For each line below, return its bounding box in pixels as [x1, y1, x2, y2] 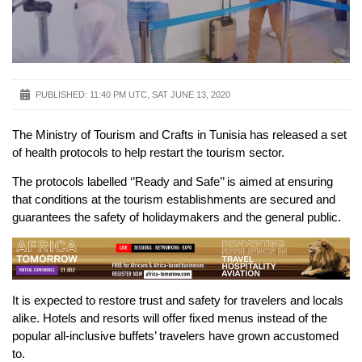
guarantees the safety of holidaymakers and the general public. [12, 210, 341, 225]
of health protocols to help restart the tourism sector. [12, 145, 284, 159]
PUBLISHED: [36, 89, 87, 99]
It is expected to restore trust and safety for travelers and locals [12, 293, 343, 307]
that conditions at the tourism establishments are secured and [12, 192, 335, 207]
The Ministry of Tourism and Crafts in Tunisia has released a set [12, 127, 347, 141]
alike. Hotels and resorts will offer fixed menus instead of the [12, 310, 327, 325]
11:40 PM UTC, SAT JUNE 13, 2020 [90, 89, 230, 99]
